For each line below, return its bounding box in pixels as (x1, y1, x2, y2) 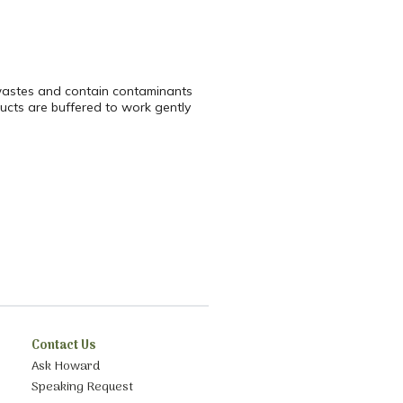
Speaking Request (31, 377, 134, 399)
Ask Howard (31, 355, 101, 377)
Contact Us (31, 336, 97, 357)
